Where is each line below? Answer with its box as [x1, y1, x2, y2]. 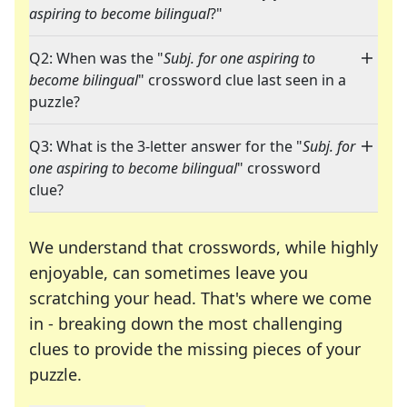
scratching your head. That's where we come [29, 287, 372, 310]
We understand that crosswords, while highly [29, 236, 378, 259]
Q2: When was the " [29, 48, 164, 69]
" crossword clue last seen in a [138, 70, 346, 91]
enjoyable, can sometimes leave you [29, 262, 308, 284]
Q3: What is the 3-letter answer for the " [29, 136, 303, 157]
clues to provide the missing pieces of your [29, 338, 361, 361]
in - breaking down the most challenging [29, 313, 342, 335]
